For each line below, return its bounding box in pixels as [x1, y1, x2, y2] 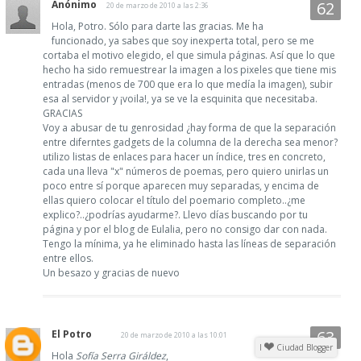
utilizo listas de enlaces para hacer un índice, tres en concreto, [43, 149, 326, 164]
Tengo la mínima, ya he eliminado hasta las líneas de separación [43, 236, 336, 251]
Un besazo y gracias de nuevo [43, 265, 180, 280]
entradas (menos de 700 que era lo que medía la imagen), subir [43, 77, 333, 91]
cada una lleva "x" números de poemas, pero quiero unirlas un [43, 164, 329, 178]
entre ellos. [43, 251, 93, 265]
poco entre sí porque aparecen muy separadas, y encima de [43, 178, 319, 193]
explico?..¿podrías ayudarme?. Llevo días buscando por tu [43, 207, 308, 222]
